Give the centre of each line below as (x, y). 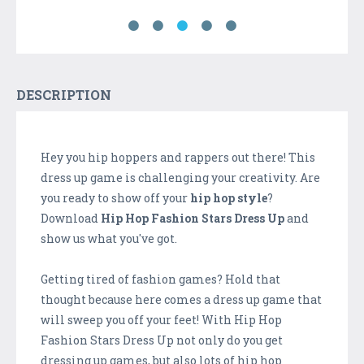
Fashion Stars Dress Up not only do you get (162, 340)
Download (71, 219)
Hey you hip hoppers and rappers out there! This (178, 158)
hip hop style (229, 198)
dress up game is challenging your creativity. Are (180, 178)
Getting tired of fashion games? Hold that (160, 279)
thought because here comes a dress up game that (181, 300)
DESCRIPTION (64, 95)
